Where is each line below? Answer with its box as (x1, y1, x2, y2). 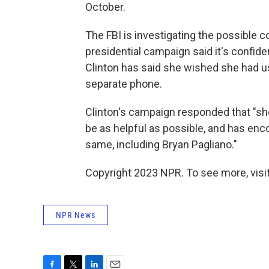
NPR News (56, 210, 95, 220)
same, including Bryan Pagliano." (85, 138, 237, 151)
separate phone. (85, 77, 162, 90)
